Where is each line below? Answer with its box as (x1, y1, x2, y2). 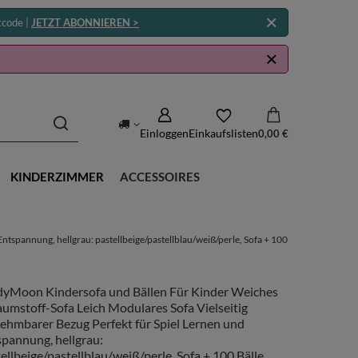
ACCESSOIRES (120, 169, 200, 184)
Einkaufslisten (189, 125, 258, 140)
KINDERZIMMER (10, 169, 104, 184)
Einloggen (140, 125, 189, 140)
